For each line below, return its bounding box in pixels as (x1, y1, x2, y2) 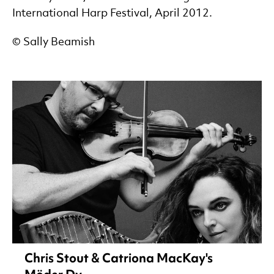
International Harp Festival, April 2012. (12, 8, 212, 19)
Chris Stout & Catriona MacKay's (24, 249, 213, 266)
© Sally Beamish (12, 37, 95, 48)
